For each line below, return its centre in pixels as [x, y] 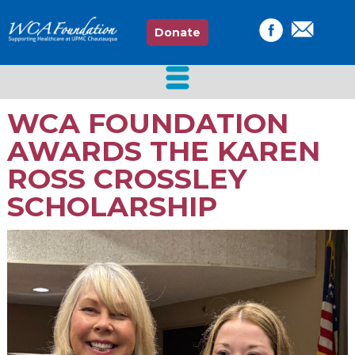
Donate [177, 32]
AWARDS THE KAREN [163, 151]
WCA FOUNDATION [147, 123]
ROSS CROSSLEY [127, 179]
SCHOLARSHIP [112, 206]
